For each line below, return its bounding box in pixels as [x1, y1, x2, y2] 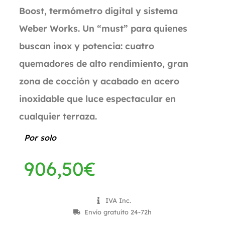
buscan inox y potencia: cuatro [19, 40, 154, 51]
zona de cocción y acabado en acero [19, 75, 179, 86]
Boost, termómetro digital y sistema [19, 5, 178, 16]
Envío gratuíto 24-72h [84, 207, 152, 216]
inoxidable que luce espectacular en [19, 93, 176, 104]
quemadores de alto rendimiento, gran [19, 58, 188, 69]
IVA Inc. [105, 196, 131, 204]
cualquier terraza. [19, 110, 97, 122]
